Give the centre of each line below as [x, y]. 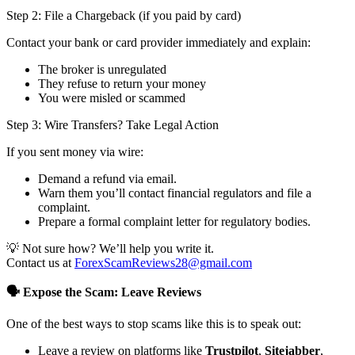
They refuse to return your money [122, 84]
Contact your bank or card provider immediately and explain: [158, 43]
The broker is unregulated [102, 70]
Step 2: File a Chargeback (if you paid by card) [124, 16]
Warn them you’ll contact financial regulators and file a [175, 193]
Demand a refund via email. [107, 179]
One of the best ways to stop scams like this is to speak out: [154, 324]
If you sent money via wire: [75, 152]
